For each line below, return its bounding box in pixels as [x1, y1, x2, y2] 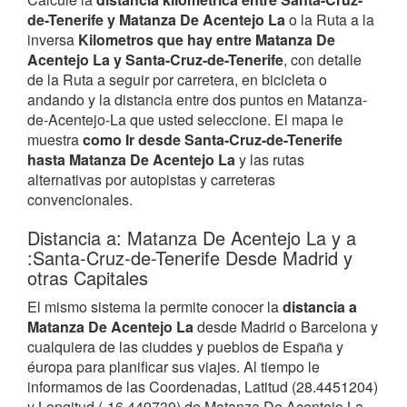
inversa [27, 28, 78, 50]
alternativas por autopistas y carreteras [27, 168, 275, 190]
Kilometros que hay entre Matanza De [78, 28, 335, 50]
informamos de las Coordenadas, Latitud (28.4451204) [27, 375, 378, 397]
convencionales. [27, 188, 133, 210]
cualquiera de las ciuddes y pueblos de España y [27, 335, 343, 357]
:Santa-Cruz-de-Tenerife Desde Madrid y [27, 243, 352, 271]
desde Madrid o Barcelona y [194, 315, 378, 337]
